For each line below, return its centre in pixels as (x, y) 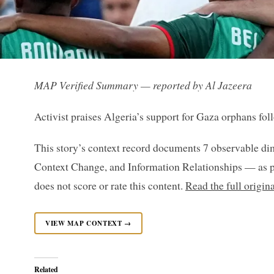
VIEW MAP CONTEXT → (88, 223)
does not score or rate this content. (110, 185)
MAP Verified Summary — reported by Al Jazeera (143, 85)
